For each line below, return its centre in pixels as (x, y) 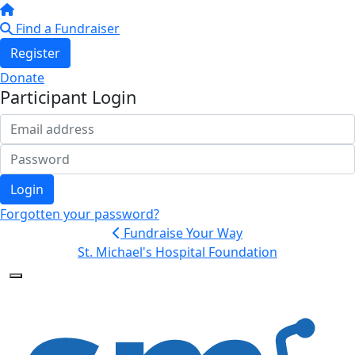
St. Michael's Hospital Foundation (177, 252)
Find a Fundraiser (66, 29)
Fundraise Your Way (181, 233)
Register (35, 53)
